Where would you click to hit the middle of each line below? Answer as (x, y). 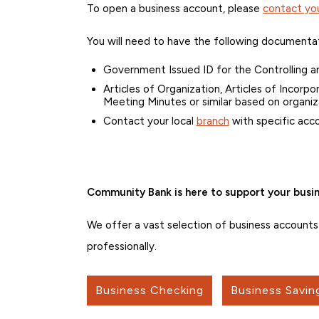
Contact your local (150, 121)
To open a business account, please (175, 9)
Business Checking (150, 291)
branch (213, 121)
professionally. (122, 247)
